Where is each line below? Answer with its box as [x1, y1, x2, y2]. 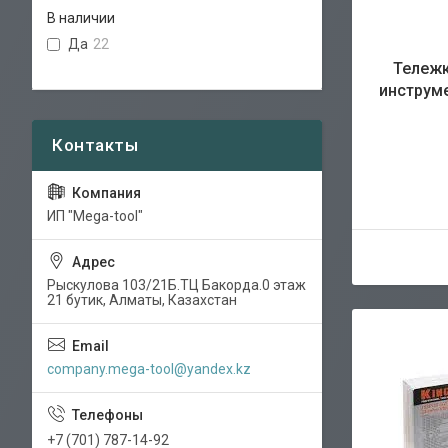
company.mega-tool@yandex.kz [47, 360, 251, 377]
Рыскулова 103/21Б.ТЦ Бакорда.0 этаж [47, 276, 306, 293]
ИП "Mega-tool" [47, 207, 143, 224]
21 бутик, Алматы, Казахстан [47, 291, 237, 308]
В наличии [47, 10, 115, 26]
